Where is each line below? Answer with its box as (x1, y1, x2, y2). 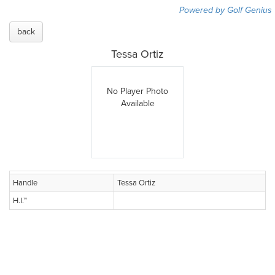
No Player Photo (107, 86, 168, 96)
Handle (13, 178, 37, 188)
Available (120, 98, 155, 109)
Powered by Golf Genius (179, 5, 272, 15)
